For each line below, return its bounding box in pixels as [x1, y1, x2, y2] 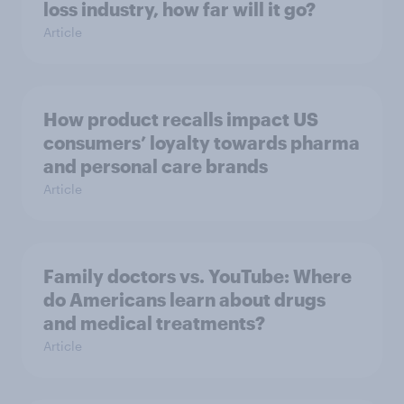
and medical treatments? [43, 312, 265, 334]
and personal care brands [43, 155, 268, 177]
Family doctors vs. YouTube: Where [43, 265, 352, 287]
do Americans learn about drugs [43, 289, 326, 310]
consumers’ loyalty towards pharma [43, 132, 360, 153]
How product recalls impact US [43, 108, 318, 130]
